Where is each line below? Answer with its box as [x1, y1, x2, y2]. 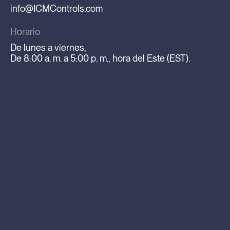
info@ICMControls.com [10, 3, 103, 14]
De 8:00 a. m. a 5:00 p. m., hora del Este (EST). [10, 53, 190, 64]
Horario [10, 26, 40, 37]
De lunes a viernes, [10, 42, 86, 53]
